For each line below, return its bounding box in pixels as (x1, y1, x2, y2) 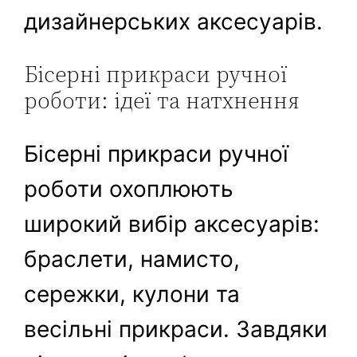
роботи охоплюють (24, 175, 234, 203)
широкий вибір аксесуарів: (24, 210, 320, 238)
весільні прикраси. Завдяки (24, 316, 328, 343)
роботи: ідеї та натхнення (24, 85, 300, 116)
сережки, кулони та (24, 280, 241, 308)
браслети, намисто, (24, 245, 241, 273)
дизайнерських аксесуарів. (24, 8, 324, 36)
